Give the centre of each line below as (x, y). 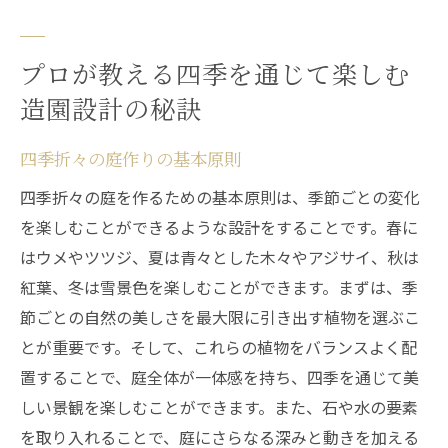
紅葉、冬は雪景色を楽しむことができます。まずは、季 (219, 287)
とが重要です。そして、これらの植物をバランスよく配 (218, 347)
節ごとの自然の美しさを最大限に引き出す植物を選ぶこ (220, 317)
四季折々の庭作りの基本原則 (130, 158)
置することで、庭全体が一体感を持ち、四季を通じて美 (219, 377)
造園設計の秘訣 (111, 108)
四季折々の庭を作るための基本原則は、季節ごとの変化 (220, 197)
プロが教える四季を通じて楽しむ (215, 73)
